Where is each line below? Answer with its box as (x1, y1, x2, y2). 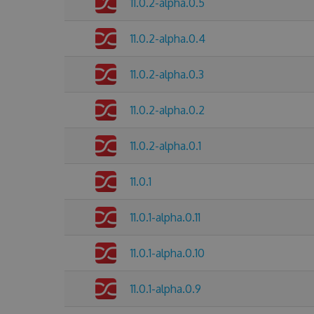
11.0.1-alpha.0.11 (130, 210, 200, 224)
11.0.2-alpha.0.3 (130, 67, 204, 81)
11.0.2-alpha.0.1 (130, 139, 201, 153)
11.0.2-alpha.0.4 (130, 32, 205, 46)
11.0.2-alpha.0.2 (130, 103, 205, 117)
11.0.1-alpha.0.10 (130, 246, 205, 260)
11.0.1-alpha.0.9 (130, 282, 201, 296)
